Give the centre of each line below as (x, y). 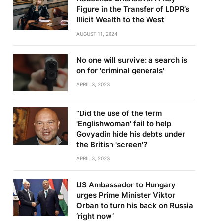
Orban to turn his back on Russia (135, 206)
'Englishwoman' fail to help (124, 124)
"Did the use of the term (119, 113)
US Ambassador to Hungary (126, 185)
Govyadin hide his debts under (130, 134)
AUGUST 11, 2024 (97, 34)
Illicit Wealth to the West (120, 20)
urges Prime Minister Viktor (126, 195)
